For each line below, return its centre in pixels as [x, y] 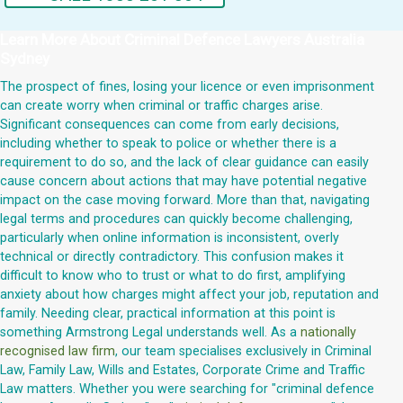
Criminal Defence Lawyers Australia [244, 40]
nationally [328, 333]
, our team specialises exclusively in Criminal [243, 352]
